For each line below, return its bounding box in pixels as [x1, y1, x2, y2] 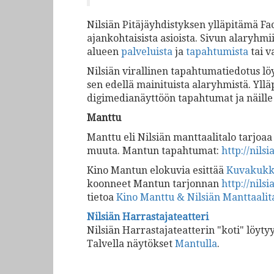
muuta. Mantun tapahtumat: [87, 145, 221, 157]
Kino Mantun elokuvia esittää [87, 165, 226, 176]
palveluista [121, 46, 172, 57]
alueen [87, 46, 121, 57]
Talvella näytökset [87, 238, 175, 250]
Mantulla [175, 238, 217, 250]
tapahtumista [186, 46, 251, 57]
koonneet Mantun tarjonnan [87, 178, 221, 190]
